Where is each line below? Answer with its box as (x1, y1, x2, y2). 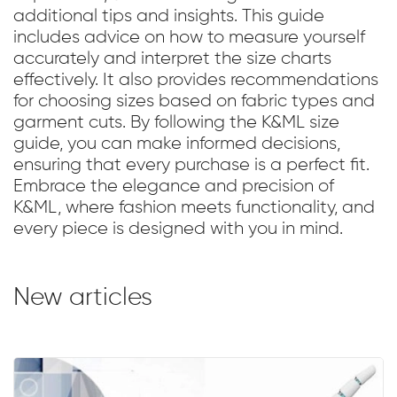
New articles (13, 285, 152, 311)
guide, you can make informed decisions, (13, 135, 340, 153)
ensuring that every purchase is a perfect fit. (13, 156, 370, 175)
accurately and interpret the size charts (13, 50, 331, 68)
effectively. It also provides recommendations (13, 71, 378, 90)
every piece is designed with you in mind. (13, 220, 343, 238)
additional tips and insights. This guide (13, 7, 324, 26)
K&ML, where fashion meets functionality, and (13, 198, 375, 217)
